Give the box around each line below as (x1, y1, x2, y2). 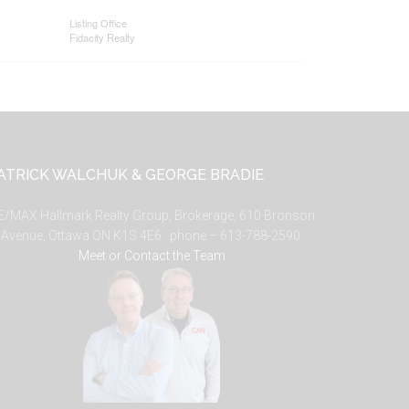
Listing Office (68, 16, 127, 30)
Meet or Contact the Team (78, 248, 225, 263)
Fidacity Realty (68, 30, 135, 45)
